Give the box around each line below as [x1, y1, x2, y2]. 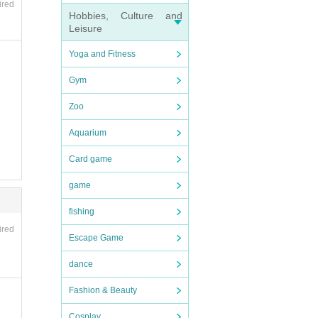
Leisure [69, 23, 102, 34]
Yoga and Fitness [69, 49, 136, 59]
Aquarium [69, 128, 106, 138]
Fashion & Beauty [69, 285, 137, 295]
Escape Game [69, 233, 124, 243]
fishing [69, 207, 94, 216]
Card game [69, 154, 112, 164]
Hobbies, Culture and [69, 10, 182, 21]
